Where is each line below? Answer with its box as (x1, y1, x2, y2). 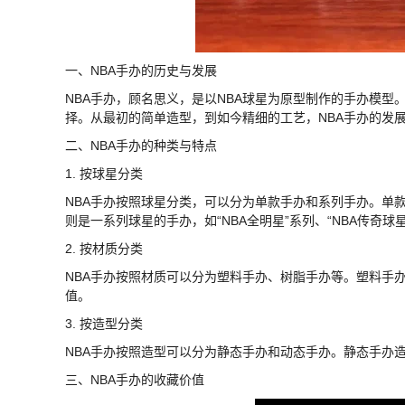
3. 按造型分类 (65, 316, 143, 331)
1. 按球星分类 (65, 165, 143, 181)
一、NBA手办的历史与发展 (65, 62, 217, 78)
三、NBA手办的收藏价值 (65, 372, 204, 387)
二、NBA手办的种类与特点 (65, 137, 217, 153)
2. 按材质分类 (65, 240, 143, 256)
